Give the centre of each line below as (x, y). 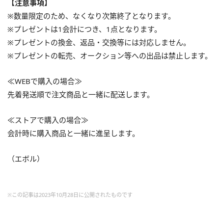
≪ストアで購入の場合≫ (48, 120)
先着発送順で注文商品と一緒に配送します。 (81, 95)
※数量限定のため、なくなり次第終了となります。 (91, 16)
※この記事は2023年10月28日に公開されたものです (70, 195)
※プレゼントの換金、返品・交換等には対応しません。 (99, 42)
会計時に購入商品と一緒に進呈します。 (73, 133)
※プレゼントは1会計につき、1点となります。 (84, 29)
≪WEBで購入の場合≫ (45, 81)
